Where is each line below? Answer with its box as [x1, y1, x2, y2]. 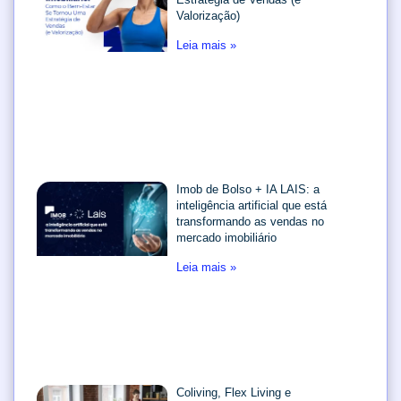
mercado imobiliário [176, 231, 277, 245]
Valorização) [176, 8, 241, 22]
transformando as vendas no [176, 215, 325, 229]
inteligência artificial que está [176, 199, 328, 213]
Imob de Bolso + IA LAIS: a [176, 183, 320, 197]
